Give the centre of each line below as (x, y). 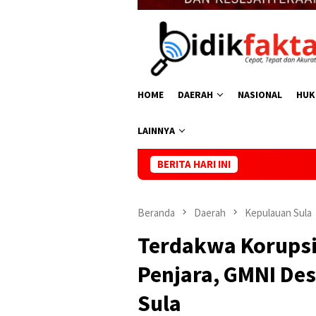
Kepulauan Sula (278, 212)
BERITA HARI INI (194, 164)
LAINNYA (156, 130)
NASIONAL (260, 94)
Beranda (156, 212)
